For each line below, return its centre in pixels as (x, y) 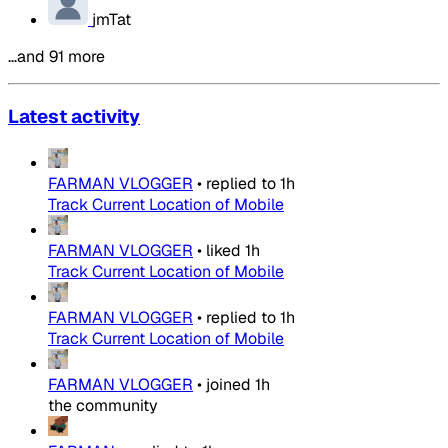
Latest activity (74, 117)
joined (228, 384)
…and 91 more (56, 57)
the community (103, 405)
